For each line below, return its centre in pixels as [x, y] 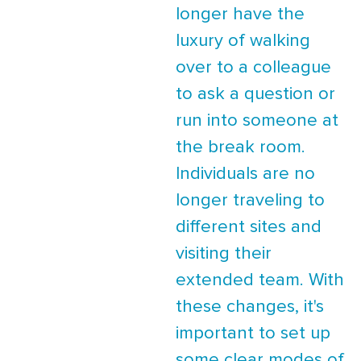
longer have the [240, 15]
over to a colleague [253, 68]
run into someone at [257, 121]
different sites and [249, 228]
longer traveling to [250, 201]
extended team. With [260, 281]
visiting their [224, 254]
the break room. [241, 148]
